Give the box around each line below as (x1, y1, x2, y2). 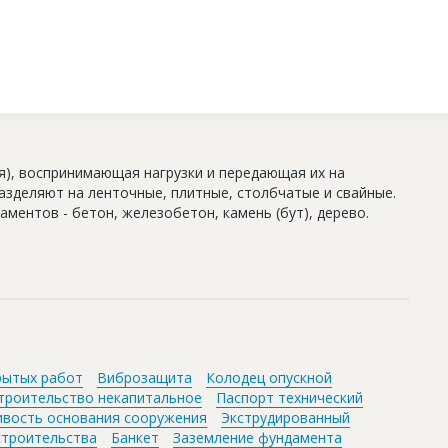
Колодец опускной (206, 367, 332, 387)
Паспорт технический (216, 387, 363, 407)
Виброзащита (97, 367, 192, 387)
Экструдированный (221, 407, 350, 427)
